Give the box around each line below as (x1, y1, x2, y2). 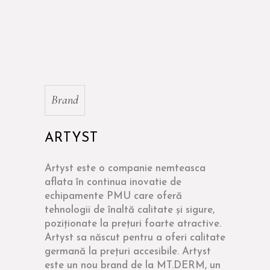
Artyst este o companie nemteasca (45, 163, 206, 174)
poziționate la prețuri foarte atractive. (45, 219, 221, 229)
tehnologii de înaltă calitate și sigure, (45, 205, 215, 215)
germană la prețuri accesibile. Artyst (45, 246, 211, 257)
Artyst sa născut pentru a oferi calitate (45, 233, 225, 243)
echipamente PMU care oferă (45, 191, 182, 201)
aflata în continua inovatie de (45, 177, 181, 187)
